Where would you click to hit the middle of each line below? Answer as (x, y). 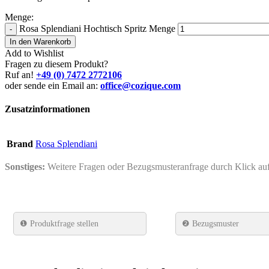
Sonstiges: (25, 167)
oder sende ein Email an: (53, 85)
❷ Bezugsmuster (210, 223)
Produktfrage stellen (64, 223)
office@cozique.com (141, 85)
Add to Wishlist (34, 53)
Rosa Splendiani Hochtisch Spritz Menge (97, 28)
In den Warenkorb (40, 41)
